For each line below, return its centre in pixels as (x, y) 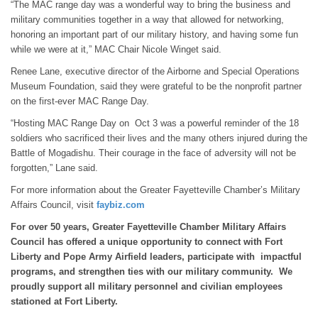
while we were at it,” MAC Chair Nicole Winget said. (120, 49)
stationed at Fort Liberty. (64, 301)
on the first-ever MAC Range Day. (80, 101)
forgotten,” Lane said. (54, 168)
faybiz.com (121, 205)
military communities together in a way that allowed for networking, (147, 20)
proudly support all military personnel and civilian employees (147, 286)
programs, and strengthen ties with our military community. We (152, 272)
